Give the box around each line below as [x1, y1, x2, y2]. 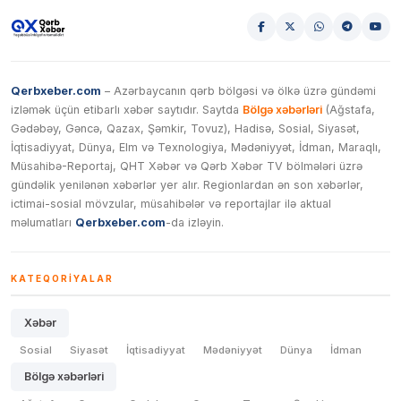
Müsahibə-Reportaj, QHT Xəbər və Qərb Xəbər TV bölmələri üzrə [11, 159, 363, 173]
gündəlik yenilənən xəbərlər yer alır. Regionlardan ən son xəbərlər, [11, 178, 363, 192]
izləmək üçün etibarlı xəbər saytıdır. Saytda [11, 103, 243, 116]
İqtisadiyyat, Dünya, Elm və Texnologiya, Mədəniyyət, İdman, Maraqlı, [11, 141, 381, 154]
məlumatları [11, 216, 75, 229]
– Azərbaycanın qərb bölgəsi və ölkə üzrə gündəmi [101, 84, 376, 98]
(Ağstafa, [322, 103, 375, 116]
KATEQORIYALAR [11, 273, 114, 284]
